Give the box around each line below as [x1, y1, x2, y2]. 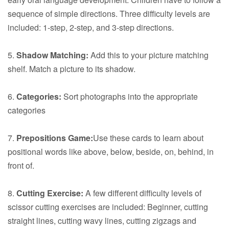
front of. [8, 159, 34, 172]
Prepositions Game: [16, 132, 93, 144]
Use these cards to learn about [93, 132, 203, 144]
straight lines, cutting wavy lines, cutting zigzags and [8, 215, 196, 227]
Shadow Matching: [16, 49, 88, 61]
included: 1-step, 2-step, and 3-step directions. [8, 21, 174, 34]
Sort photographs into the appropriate [61, 90, 198, 103]
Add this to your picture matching [88, 49, 209, 61]
